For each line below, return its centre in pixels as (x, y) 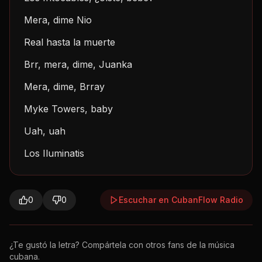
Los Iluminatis (54, 153)
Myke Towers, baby (68, 109)
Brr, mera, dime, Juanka (78, 64)
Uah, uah (45, 131)
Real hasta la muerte (70, 42)
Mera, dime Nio (58, 20)
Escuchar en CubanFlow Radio (181, 200)
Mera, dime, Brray (64, 87)
